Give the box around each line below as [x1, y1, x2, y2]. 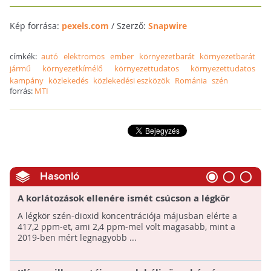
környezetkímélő [42, 63, 103, 74]
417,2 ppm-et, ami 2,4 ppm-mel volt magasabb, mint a [17, 221, 235, 233]
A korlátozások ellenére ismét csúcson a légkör [17, 192, 230, 205]
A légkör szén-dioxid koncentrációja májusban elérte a [17, 210, 237, 222]
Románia [174, 75, 207, 87]
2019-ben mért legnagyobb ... [17, 232, 137, 244]
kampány [9, 75, 44, 87]
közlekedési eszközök [93, 75, 170, 87]
